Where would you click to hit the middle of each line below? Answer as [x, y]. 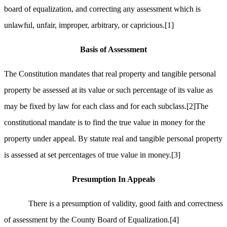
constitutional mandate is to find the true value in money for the [105, 123]
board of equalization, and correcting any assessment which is [102, 9]
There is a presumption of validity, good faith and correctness [126, 204]
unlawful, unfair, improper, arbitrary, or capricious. [84, 25]
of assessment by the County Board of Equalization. [87, 220]
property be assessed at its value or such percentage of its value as [108, 90]
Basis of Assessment [113, 50]
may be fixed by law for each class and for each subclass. [95, 106]
